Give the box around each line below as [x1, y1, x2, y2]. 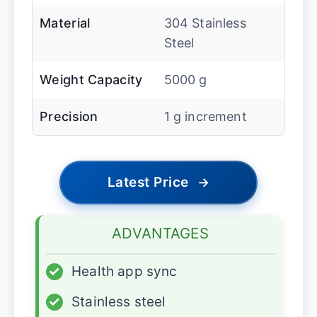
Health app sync [71, 263, 178, 280]
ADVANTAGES [112, 224, 209, 243]
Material [40, 16, 91, 31]
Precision [40, 109, 98, 125]
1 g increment [163, 109, 247, 125]
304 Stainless [163, 16, 246, 31]
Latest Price [107, 174, 189, 191]
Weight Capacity [40, 72, 143, 88]
